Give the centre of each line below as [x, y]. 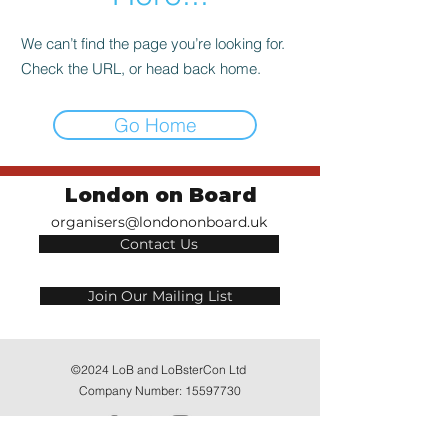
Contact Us [159, 244]
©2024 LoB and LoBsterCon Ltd [160, 369]
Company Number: [132, 390]
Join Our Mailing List [160, 296]
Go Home [155, 125]
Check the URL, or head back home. [141, 68]
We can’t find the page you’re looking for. [153, 43]
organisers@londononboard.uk [159, 222]
